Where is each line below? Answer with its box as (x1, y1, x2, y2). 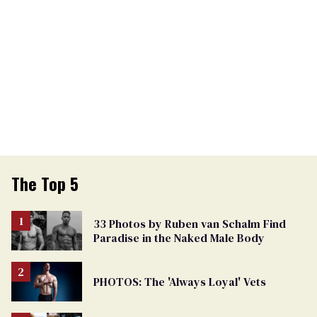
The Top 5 (11, 171, 79, 197)
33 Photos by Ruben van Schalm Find (93, 216, 286, 232)
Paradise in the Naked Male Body (93, 230, 265, 246)
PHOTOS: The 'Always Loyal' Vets (93, 274, 266, 290)
